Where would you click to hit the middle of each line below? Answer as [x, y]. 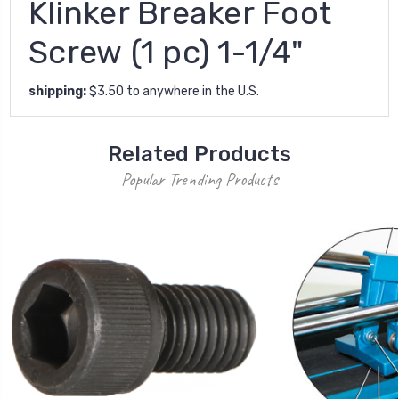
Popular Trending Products [199, 179]
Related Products [199, 154]
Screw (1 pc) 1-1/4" [166, 52]
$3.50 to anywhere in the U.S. [173, 91]
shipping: [57, 91]
